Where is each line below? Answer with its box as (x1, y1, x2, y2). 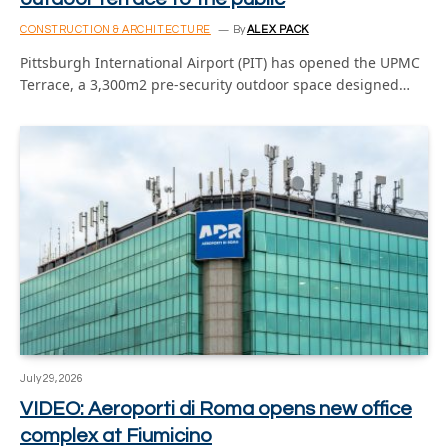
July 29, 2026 (20, 373, 83, 384)
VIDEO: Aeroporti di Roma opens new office (20, 399, 412, 419)
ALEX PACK (246, 23, 309, 35)
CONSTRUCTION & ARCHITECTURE (20, 23, 211, 35)
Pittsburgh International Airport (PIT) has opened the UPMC (20, 52, 420, 72)
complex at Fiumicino (20, 426, 212, 446)
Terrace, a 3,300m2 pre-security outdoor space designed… (20, 74, 410, 94)
